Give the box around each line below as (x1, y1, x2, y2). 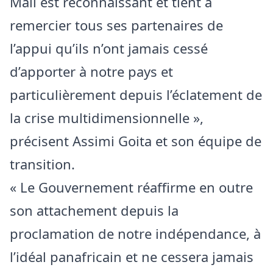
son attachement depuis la (10, 200, 179, 219)
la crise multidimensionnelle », (10, 108, 204, 127)
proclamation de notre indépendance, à (10, 224, 261, 243)
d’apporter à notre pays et (10, 62, 173, 80)
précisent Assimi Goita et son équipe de (10, 131, 261, 150)
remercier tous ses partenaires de (10, 15, 223, 34)
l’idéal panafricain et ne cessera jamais (10, 247, 253, 266)
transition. (10, 154, 75, 173)
